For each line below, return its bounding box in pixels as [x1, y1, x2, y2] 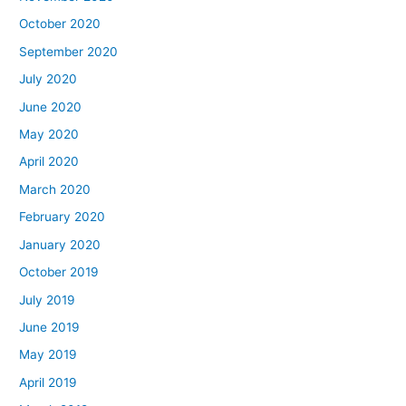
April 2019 [19, 374, 78, 390]
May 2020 [19, 127, 80, 142]
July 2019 [19, 292, 76, 307]
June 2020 [19, 99, 82, 114]
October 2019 [19, 265, 100, 280]
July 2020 [19, 72, 78, 87]
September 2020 [19, 43, 119, 59]
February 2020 [19, 209, 106, 225]
